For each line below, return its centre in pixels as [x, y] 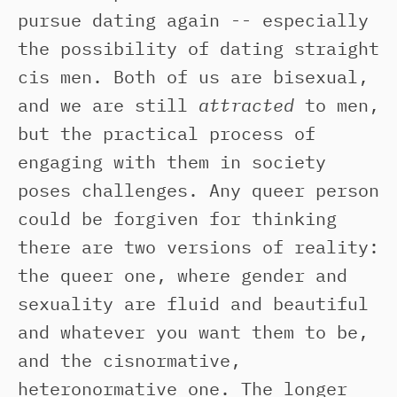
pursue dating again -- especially [193, 20]
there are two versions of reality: [198, 247]
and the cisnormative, [129, 360]
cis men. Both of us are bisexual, [193, 77]
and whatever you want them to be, [193, 332]
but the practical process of [167, 133]
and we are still [108, 105]
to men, [337, 105]
